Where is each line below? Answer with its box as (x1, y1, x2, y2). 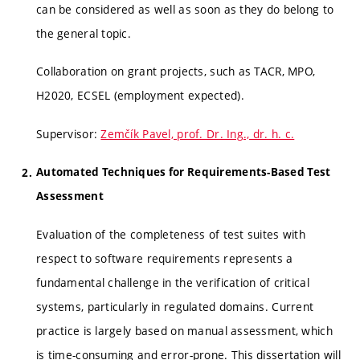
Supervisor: (36, 125, 101, 141)
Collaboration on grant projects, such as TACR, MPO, (36, 63, 316, 79)
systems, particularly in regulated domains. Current (36, 298, 314, 314)
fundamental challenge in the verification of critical (36, 274, 309, 290)
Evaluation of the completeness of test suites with (36, 226, 305, 242)
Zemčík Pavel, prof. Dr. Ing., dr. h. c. (100, 125, 295, 141)
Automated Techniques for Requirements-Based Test (36, 165, 331, 179)
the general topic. (36, 25, 132, 41)
